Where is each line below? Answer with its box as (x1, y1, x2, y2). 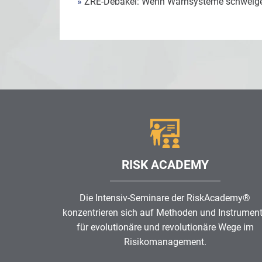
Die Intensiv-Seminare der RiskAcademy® (80, 192, 250, 204)
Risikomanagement (123, 236, 204, 247)
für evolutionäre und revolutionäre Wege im (76, 221, 254, 233)
